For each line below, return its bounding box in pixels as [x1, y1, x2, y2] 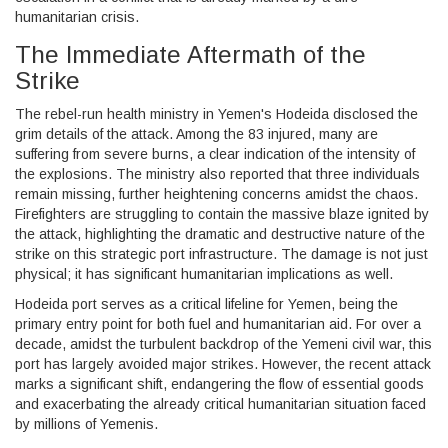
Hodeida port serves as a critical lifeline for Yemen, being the [15, 295, 398, 312]
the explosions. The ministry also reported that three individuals [15, 165, 420, 182]
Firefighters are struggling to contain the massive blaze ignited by [15, 205, 429, 222]
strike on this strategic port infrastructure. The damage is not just [15, 245, 428, 262]
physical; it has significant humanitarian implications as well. [15, 265, 393, 282]
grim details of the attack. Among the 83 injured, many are [15, 125, 378, 142]
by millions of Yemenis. [15, 415, 158, 432]
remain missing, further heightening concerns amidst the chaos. [15, 185, 418, 202]
